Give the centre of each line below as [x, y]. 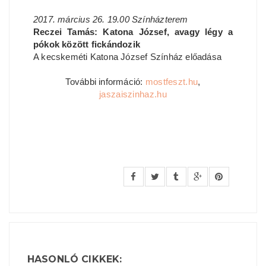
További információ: [105, 81]
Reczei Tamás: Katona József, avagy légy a [133, 31]
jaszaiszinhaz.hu [133, 94]
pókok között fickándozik [87, 44]
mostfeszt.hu [172, 81]
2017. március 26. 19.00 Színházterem [111, 19]
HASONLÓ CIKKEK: [75, 259]
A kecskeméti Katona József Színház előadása [128, 56]
